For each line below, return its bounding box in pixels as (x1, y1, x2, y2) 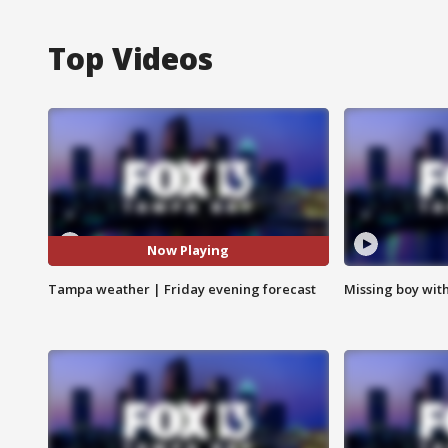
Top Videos (48, 37, 213, 79)
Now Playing (147, 241, 230, 260)
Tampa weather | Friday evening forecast (48, 279, 316, 298)
